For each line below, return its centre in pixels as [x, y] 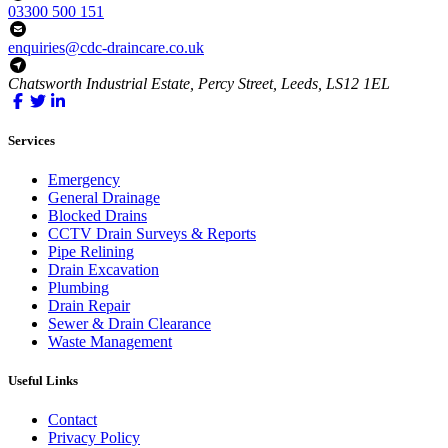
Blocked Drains [97, 216]
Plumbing [78, 288]
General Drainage [104, 198]
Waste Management [110, 342]
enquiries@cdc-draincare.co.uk [106, 47]
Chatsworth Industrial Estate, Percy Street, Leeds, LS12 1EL [199, 83]
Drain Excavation [103, 270]
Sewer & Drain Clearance [129, 324]
